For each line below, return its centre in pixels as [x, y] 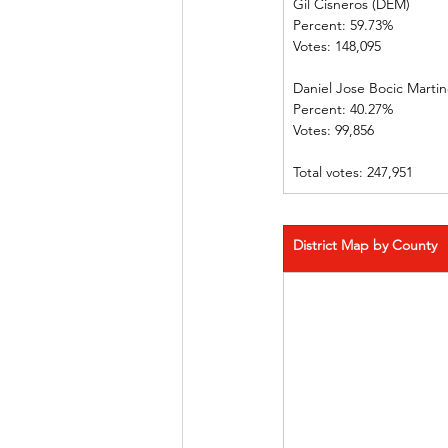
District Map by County [365, 245]
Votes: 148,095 [369, 46]
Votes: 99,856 [341, 130]
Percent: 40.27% [369, 109]
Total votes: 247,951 [353, 172]
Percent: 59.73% [369, 25]
